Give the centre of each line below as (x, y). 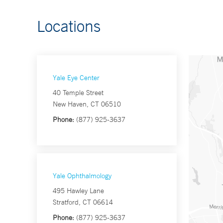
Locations (69, 26)
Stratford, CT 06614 (83, 202)
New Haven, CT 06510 (87, 104)
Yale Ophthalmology (82, 176)
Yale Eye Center (76, 78)
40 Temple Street (78, 93)
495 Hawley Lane (78, 191)
